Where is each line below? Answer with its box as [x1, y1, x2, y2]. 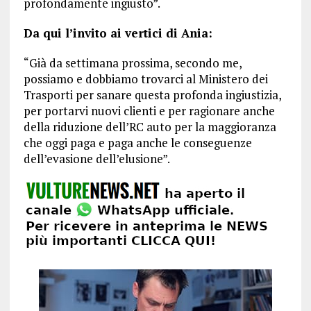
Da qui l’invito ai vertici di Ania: [23, 25, 212, 42]
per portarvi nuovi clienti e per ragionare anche [23, 103, 275, 119]
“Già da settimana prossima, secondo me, [23, 55, 242, 72]
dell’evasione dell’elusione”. [23, 151, 170, 167]
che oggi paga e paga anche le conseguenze [23, 135, 252, 151]
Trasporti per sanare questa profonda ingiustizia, [23, 87, 281, 103]
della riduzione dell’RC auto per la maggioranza [23, 119, 276, 135]
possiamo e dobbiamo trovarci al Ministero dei [23, 71, 268, 87]
